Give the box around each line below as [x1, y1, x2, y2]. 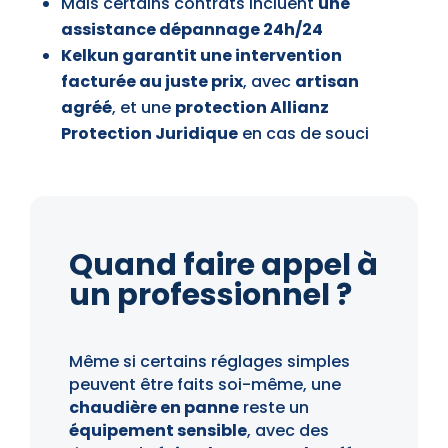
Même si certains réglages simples [68, 350, 350, 374]
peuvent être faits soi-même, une [68, 373, 341, 397]
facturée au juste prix [60, 70, 243, 94]
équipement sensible [68, 419, 247, 443]
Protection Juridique [60, 122, 238, 146]
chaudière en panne [68, 396, 239, 420]
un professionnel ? [68, 274, 352, 317]
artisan [294, 70, 359, 94]
